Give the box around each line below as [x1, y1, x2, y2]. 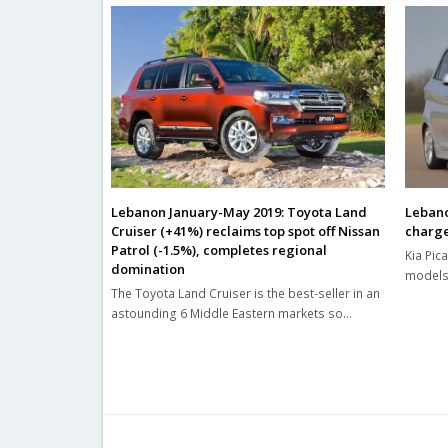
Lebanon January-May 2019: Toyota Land [111, 203, 368, 222]
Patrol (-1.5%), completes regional [111, 241, 328, 260]
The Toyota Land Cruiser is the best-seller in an [111, 285, 381, 303]
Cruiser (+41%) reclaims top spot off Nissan [111, 222, 381, 241]
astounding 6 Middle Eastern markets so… [111, 305, 353, 323]
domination [111, 260, 186, 279]
